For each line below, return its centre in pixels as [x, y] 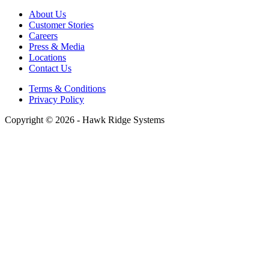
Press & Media [57, 47]
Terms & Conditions [67, 89]
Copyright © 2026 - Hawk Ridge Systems [85, 120]
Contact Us [50, 68]
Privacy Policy [56, 100]
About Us [47, 14]
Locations [47, 58]
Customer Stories [61, 25]
